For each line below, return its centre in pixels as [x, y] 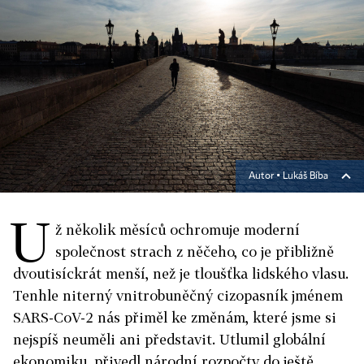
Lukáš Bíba [305, 176]
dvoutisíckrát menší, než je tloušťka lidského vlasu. [181, 273]
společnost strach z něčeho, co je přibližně [195, 251]
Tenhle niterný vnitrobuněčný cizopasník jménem [178, 295]
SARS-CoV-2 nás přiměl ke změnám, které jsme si [175, 317]
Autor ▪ [266, 176]
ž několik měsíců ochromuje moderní [178, 230]
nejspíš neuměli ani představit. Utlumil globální [169, 339]
